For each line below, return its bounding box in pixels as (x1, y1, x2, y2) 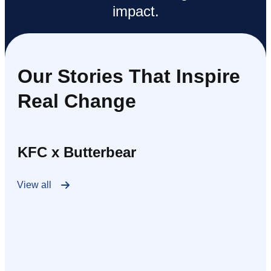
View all (17, 179, 51, 190)
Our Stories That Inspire (18, 65, 240, 87)
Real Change (18, 90, 136, 112)
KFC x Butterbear (18, 143, 136, 160)
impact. (112, 2, 159, 19)
